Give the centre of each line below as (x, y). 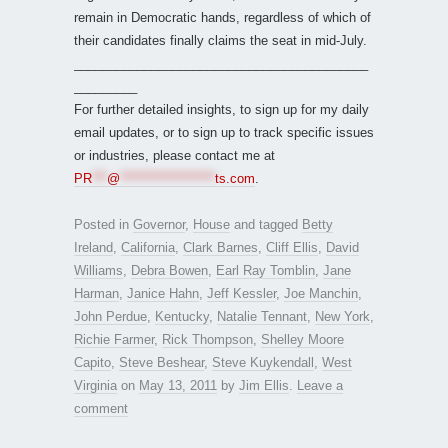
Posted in (103, 224)
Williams (98, 270)
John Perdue (110, 316)
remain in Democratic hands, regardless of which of (222, 17)
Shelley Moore (302, 339)
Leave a (320, 385)
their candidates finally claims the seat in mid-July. (220, 40)
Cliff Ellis (292, 247)
